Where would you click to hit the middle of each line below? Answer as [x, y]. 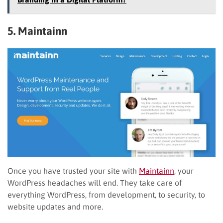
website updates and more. [55, 206]
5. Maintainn [37, 31]
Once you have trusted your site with [73, 170]
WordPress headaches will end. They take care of [95, 182]
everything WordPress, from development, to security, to [106, 194]
